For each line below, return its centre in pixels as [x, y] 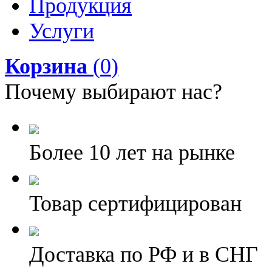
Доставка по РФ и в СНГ [144, 254]
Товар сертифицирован [135, 203]
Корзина [46, 66]
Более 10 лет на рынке [132, 152]
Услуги [62, 31]
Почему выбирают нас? [114, 92]
